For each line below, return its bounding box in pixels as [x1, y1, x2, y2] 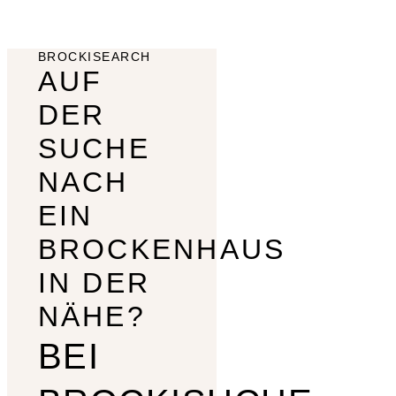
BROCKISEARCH [37, 49, 151, 64]
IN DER [37, 266, 151, 299]
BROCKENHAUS [37, 232, 286, 265]
